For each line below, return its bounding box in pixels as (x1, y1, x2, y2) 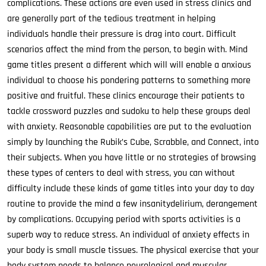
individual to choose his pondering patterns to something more (7, 74, 251, 87)
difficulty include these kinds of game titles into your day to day (7, 182, 254, 195)
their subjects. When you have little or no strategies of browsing (7, 151, 256, 164)
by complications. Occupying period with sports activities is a (7, 213, 240, 226)
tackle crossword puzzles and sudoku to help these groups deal (7, 105, 251, 118)
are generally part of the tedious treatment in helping (7, 12, 216, 25)
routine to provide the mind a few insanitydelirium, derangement (7, 198, 258, 210)
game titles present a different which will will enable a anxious (7, 59, 251, 71)
